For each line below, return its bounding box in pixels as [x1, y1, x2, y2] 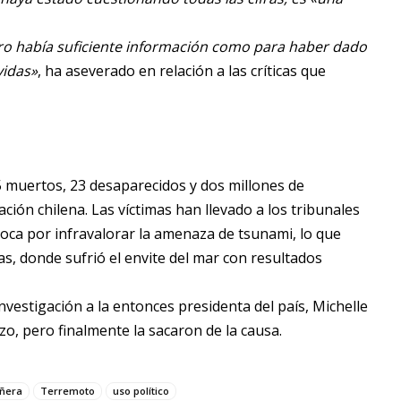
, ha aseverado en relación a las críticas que [38, 61, 326, 81]
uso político [113, 384, 169, 398]
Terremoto [40, 384, 95, 398]
